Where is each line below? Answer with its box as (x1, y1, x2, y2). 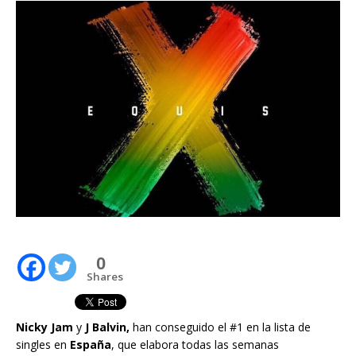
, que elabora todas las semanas (111, 336, 279, 352)
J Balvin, (85, 319, 130, 335)
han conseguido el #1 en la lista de (130, 319, 311, 335)
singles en (16, 336, 70, 352)
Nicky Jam (16, 319, 73, 335)
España (70, 336, 111, 352)
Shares (87, 269, 123, 284)
